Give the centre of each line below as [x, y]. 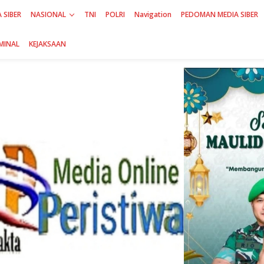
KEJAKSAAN [47, 44]
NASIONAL [48, 14]
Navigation [153, 14]
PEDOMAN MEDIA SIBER [219, 14]
